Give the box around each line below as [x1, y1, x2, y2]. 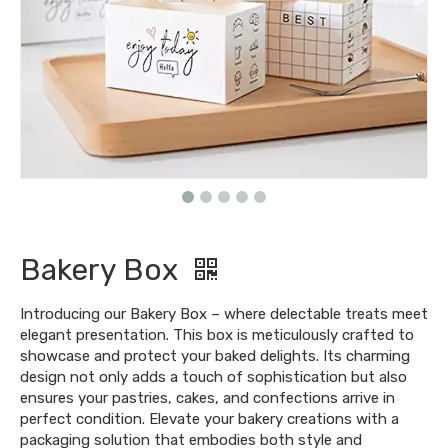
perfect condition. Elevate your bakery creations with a [20, 410, 399, 428]
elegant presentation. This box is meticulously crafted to [20, 326, 414, 344]
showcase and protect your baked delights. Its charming [20, 347, 410, 365]
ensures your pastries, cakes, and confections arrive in [20, 389, 395, 407]
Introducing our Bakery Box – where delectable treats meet [20, 305, 428, 323]
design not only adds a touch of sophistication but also [20, 368, 407, 386]
